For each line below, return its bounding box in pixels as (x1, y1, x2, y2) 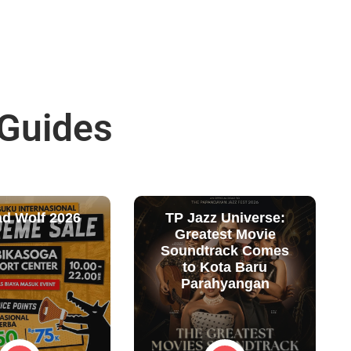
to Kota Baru (183, 259, 268, 275)
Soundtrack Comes (161, 242, 290, 259)
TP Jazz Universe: (165, 209, 285, 226)
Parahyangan (180, 275, 270, 291)
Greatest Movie (174, 226, 276, 242)
